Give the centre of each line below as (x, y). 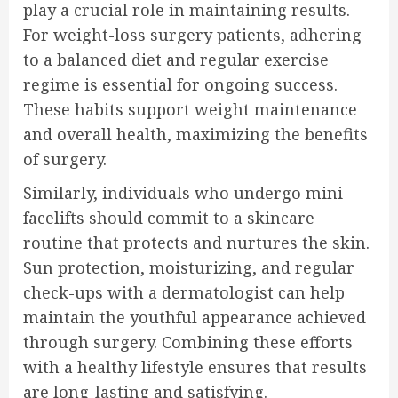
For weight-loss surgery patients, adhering (192, 34)
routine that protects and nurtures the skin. (196, 242)
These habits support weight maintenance (190, 109)
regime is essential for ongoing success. (180, 84)
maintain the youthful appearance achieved (195, 317)
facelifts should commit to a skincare (169, 217)
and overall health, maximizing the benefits (195, 134)
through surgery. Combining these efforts (188, 342)
